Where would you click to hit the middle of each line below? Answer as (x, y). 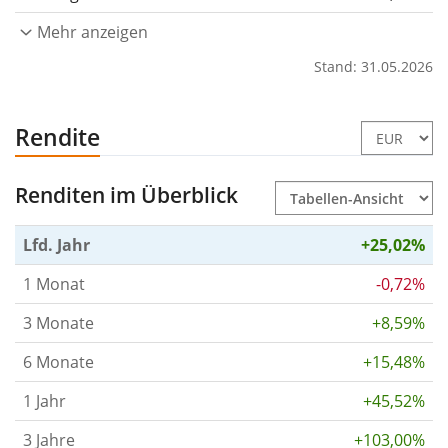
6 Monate (58, 362)
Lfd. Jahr (56, 245)
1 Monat (54, 284)
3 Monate (58, 323)
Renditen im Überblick (126, 195)
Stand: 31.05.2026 (373, 67)
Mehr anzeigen (92, 32)
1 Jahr (44, 401)
